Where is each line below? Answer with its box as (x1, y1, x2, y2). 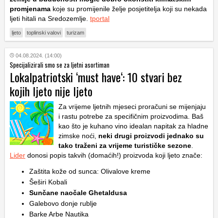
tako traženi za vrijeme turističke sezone (58, 141, 191, 149)
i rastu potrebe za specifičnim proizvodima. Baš (58, 112, 203, 120)
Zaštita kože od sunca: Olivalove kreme (29, 167, 150, 175)
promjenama (10, 4, 51, 13)
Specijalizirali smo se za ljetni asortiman (10, 59, 109, 70)
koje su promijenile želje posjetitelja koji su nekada (51, 4, 207, 13)
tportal (90, 14, 109, 22)
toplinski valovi (27, 29, 61, 36)
